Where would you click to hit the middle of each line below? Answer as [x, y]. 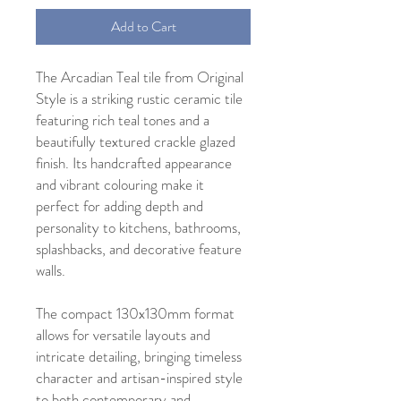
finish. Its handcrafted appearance [134, 163]
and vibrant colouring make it [120, 185]
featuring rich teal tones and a [123, 120]
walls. [51, 271]
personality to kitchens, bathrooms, [138, 228]
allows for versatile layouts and [123, 335]
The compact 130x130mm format [135, 314]
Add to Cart [143, 27]
